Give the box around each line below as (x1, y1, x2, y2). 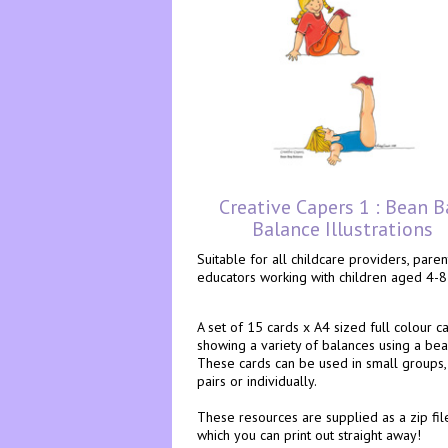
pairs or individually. (197, 372, 317, 390)
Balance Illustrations (251, 216, 433, 242)
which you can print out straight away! (197, 426, 421, 444)
